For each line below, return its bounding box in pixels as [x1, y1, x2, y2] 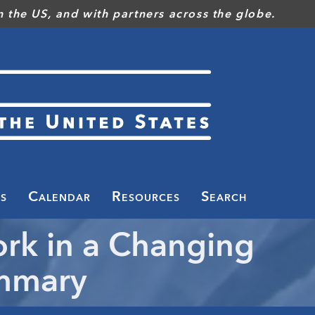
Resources [112, 184, 180, 208]
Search [201, 184, 247, 208]
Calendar [28, 184, 91, 208]
